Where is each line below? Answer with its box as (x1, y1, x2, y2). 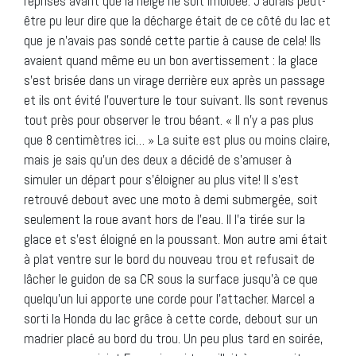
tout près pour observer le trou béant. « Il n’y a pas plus (24, 110, 314, 129)
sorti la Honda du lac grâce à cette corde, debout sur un (24, 309, 318, 327)
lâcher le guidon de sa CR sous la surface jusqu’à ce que (24, 269, 318, 288)
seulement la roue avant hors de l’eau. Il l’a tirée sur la (24, 210, 305, 228)
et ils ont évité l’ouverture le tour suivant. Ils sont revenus (24, 91, 328, 109)
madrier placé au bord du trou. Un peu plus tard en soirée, (24, 329, 323, 347)
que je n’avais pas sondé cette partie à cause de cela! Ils (24, 31, 321, 49)
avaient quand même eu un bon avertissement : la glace (24, 51, 318, 69)
